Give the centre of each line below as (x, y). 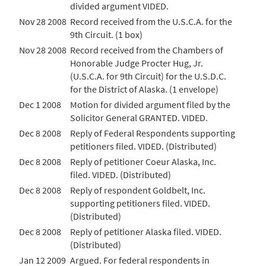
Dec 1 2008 (40, 104)
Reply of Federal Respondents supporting (153, 133)
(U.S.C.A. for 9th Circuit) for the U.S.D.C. (148, 76)
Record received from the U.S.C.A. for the (151, 21)
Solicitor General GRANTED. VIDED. (139, 118)
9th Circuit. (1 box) (106, 34)
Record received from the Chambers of (147, 50)
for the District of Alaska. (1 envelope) (144, 89)
